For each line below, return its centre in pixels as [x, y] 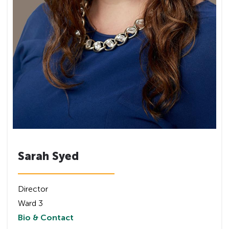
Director [33, 189]
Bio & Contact [46, 217]
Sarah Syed [48, 156]
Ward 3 [30, 203]
